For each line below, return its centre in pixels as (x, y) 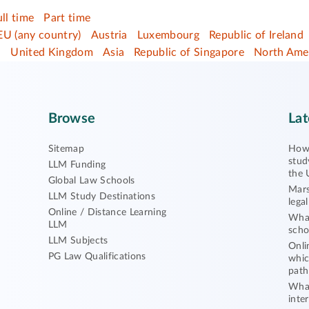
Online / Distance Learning (107, 213)
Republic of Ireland (257, 36)
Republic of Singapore (189, 53)
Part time (67, 18)
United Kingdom (52, 53)
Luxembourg (168, 36)
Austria (109, 36)
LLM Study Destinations (101, 197)
